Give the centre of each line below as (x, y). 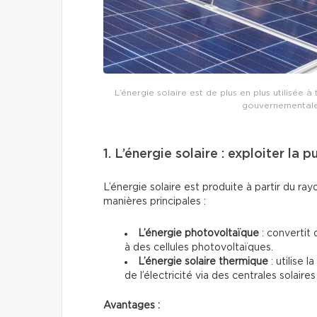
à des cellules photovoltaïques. (199, 248)
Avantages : (132, 306)
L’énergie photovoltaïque (198, 234)
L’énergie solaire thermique (203, 262)
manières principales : (155, 202)
